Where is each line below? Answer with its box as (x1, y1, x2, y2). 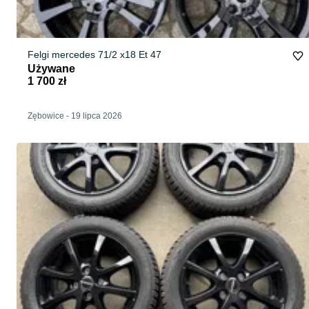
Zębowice (28, 111, 64, 121)
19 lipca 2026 (71, 111, 122, 121)
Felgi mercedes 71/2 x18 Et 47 (28, 49, 161, 61)
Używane (28, 63, 75, 75)
